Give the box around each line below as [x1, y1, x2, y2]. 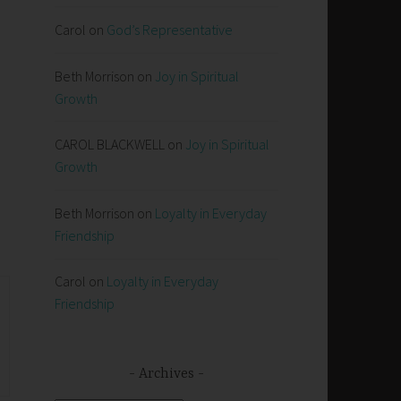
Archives [139, 365, 194, 382]
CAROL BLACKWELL [55, 135, 165, 154]
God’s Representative [107, 21, 233, 39]
